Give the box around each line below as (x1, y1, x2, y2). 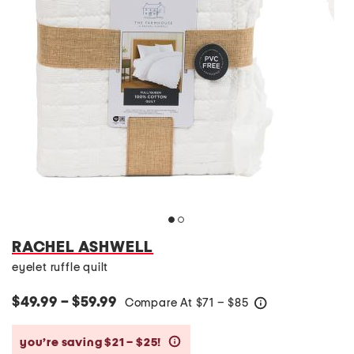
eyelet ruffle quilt (12, 262, 109, 273)
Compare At (124, 297, 196, 309)
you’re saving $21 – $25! (20, 336, 164, 348)
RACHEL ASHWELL (12, 239, 154, 255)
